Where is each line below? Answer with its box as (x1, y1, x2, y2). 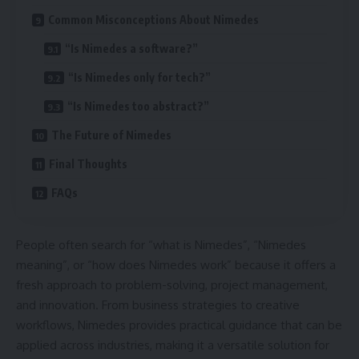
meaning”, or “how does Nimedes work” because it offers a (16, 257, 336, 272)
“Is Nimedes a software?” (65, 41, 198, 55)
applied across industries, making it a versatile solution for (16, 337, 329, 353)
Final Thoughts (49, 156, 127, 171)
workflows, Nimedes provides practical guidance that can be (16, 317, 342, 333)
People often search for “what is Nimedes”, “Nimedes (16, 237, 306, 252)
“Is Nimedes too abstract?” (67, 99, 209, 113)
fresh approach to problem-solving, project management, (16, 277, 328, 292)
